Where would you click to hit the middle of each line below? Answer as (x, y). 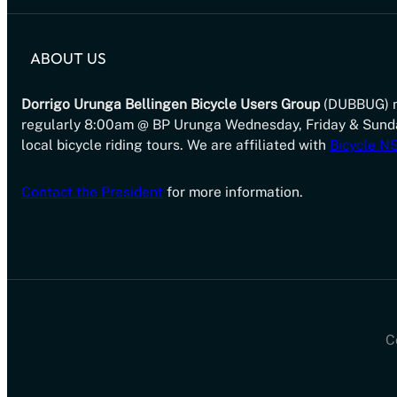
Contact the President (92, 192)
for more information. (233, 192)
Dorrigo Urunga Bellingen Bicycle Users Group (171, 105)
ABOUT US (68, 58)
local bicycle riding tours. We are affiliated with (175, 145)
